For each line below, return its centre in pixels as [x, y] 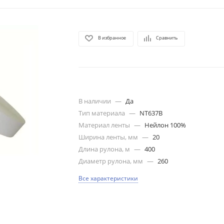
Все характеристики [108, 178]
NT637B [151, 113]
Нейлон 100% [165, 125]
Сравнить [167, 37]
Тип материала [103, 113]
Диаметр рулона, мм [112, 161]
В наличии [96, 101]
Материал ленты [105, 125]
